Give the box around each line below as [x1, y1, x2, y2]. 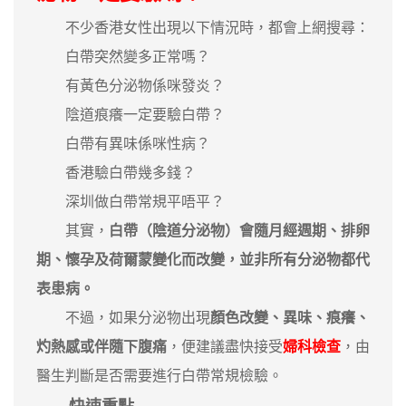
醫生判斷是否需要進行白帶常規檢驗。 [36, 367, 283, 383]
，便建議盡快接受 [167, 338, 283, 354]
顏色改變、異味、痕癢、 [210, 309, 370, 325]
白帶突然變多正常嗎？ [36, 48, 210, 64]
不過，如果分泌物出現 [36, 309, 210, 325]
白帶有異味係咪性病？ [36, 135, 210, 151]
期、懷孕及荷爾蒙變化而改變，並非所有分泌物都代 [36, 251, 370, 267]
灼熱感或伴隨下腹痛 [36, 338, 167, 354]
